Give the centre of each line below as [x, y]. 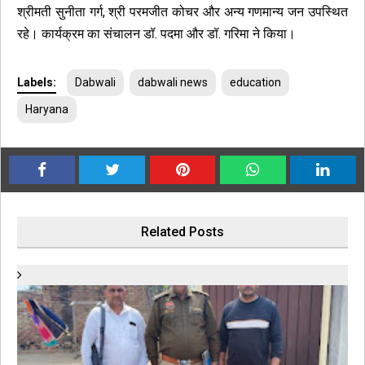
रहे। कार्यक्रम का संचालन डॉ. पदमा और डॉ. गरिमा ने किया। [156, 34]
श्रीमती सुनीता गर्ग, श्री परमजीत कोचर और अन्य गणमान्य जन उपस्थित [182, 12]
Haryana [47, 109]
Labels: [37, 82]
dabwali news [173, 82]
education [255, 82]
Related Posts [182, 232]
